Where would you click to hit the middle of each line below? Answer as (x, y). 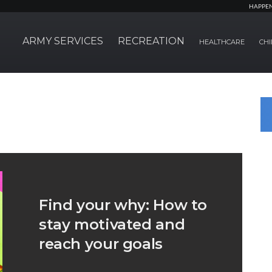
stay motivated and (112, 224)
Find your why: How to (123, 205)
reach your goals (101, 244)
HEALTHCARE (222, 42)
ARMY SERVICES (63, 41)
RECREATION (151, 41)
